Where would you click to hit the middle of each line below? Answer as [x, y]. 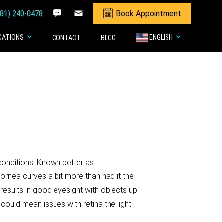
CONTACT [66, 38]
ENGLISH [161, 37]
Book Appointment [148, 13]
